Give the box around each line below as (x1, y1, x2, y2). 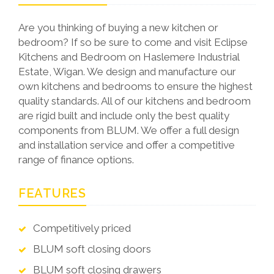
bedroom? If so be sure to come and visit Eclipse (18, 35, 248, 48)
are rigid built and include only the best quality (18, 109, 229, 122)
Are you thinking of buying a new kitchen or (18, 21, 218, 34)
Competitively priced (31, 221, 131, 234)
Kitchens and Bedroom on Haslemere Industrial (18, 50, 239, 63)
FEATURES (18, 185, 86, 201)
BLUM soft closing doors (31, 242, 151, 255)
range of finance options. (18, 153, 134, 166)
